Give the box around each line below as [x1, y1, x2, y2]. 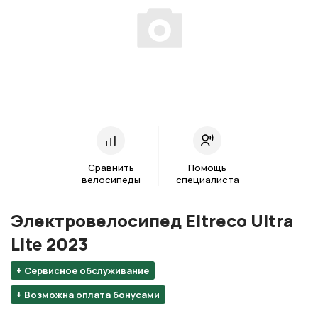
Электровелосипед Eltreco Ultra [11, 209, 293, 233]
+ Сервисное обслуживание [16, 264, 149, 278]
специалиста [175, 173, 239, 187]
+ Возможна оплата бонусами [16, 288, 160, 302]
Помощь [188, 161, 226, 175]
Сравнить [87, 161, 134, 175]
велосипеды [81, 173, 141, 187]
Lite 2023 [11, 232, 88, 256]
